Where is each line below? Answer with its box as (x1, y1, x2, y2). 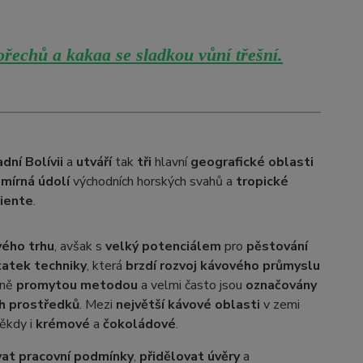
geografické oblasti (190, 153, 314, 171)
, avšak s (53, 237, 105, 255)
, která (86, 257, 126, 275)
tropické (235, 173, 288, 190)
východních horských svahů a (69, 173, 236, 190)
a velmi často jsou (137, 276, 246, 294)
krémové (35, 315, 90, 333)
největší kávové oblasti (115, 296, 260, 314)
